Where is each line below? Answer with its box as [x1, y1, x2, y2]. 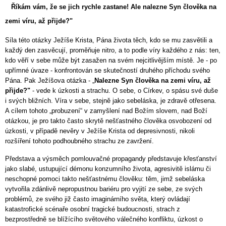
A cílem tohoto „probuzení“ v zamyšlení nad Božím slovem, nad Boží [5, 106, 207, 115]
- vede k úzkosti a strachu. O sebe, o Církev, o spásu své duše [30, 86, 218, 94]
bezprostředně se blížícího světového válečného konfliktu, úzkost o [5, 215, 203, 223]
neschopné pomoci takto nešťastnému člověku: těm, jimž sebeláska [5, 175, 205, 183]
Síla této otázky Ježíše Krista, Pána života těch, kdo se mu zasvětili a [5, 36, 212, 44]
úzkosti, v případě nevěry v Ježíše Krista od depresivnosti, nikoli [5, 127, 195, 135]
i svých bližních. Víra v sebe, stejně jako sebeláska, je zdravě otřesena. [5, 96, 216, 104]
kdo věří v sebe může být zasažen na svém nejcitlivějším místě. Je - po [5, 56, 217, 64]
